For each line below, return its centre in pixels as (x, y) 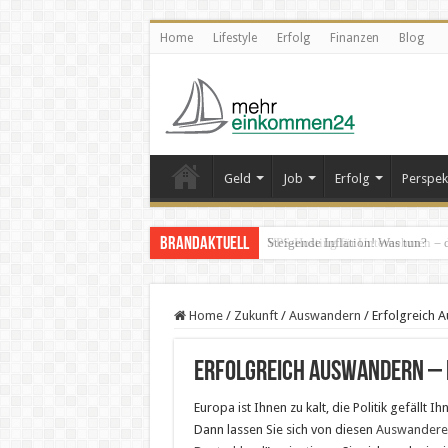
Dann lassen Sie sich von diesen (284, 429)
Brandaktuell (204, 244)
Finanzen (354, 38)
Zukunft (255, 315)
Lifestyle (234, 38)
